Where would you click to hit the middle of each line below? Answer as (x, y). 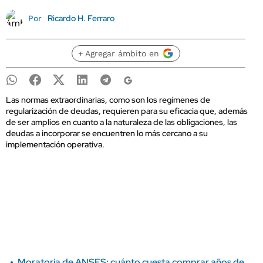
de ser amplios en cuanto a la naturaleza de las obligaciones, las (122, 122)
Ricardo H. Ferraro (81, 18)
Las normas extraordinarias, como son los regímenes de (108, 100)
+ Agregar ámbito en (118, 53)
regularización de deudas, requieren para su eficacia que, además (127, 111)
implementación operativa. (55, 144)
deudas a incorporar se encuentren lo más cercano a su (107, 133)
